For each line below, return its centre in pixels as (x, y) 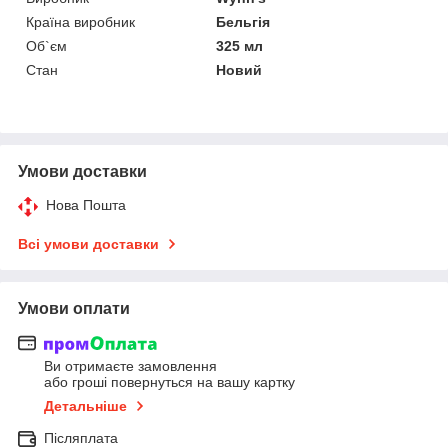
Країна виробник (80, 21)
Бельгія (243, 21)
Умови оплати (74, 308)
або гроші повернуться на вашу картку (169, 382)
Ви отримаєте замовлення (130, 366)
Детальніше (85, 406)
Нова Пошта (86, 204)
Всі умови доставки (88, 243)
